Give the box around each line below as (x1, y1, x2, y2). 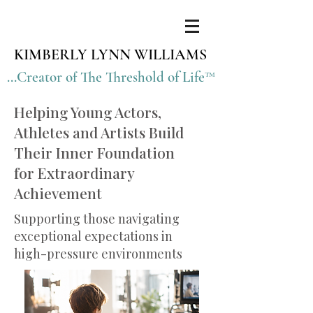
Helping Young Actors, (14, 102, 161, 122)
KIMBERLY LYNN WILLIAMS (14, 45, 207, 64)
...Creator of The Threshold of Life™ (7, 68, 215, 86)
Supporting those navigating (14, 210, 180, 227)
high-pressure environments (14, 245, 182, 262)
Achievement (14, 183, 102, 203)
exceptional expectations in (14, 228, 173, 245)
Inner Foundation (56, 143, 175, 162)
